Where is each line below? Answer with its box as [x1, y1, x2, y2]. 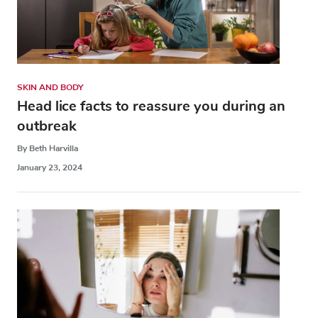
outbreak [17, 116, 77, 136]
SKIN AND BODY [17, 82, 83, 94]
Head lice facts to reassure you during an [17, 97, 285, 116]
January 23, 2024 [17, 162, 82, 174]
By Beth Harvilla [17, 143, 78, 155]
